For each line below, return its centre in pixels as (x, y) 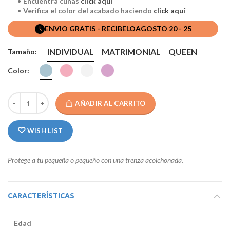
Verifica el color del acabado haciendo (88, 11)
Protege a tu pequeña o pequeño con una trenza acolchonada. (95, 160)
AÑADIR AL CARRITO (110, 103)
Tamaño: (22, 52)
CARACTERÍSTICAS (41, 196)
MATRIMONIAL (131, 52)
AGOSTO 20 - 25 (163, 29)
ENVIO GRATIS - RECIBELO (90, 29)
